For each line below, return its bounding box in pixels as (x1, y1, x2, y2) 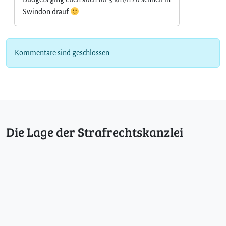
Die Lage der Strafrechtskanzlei (6, 123, 183, 140)
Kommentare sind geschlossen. (15, 48, 111, 57)
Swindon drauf (23, 7, 70, 16)
